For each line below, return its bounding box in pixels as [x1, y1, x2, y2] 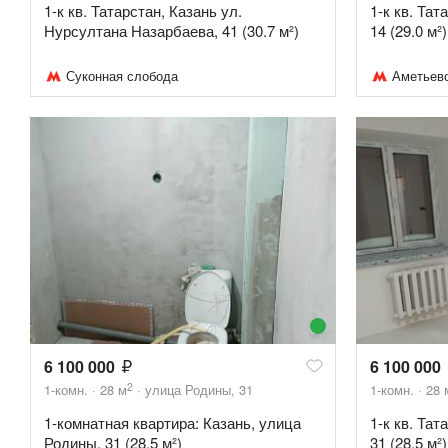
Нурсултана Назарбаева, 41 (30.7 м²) [44, 20, 299, 42]
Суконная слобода [66, 66, 178, 86]
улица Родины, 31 [145, 379, 253, 399]
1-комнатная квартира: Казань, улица [44, 411, 301, 433]
